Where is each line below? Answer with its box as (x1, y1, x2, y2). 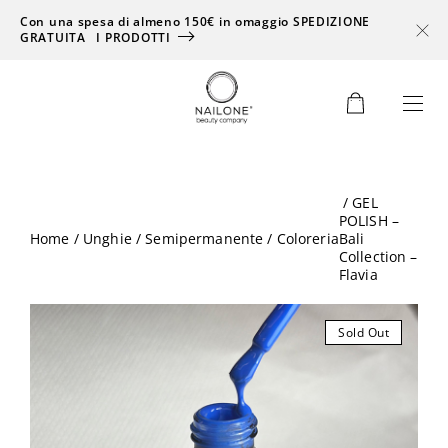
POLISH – (338, 211, 400, 230)
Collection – (338, 247, 418, 266)
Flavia (338, 265, 378, 284)
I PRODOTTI (96, 29, 171, 46)
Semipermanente (145, 229, 264, 248)
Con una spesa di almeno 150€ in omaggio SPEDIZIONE (20, 13, 371, 30)
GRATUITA (20, 29, 90, 46)
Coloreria (276, 229, 339, 248)
